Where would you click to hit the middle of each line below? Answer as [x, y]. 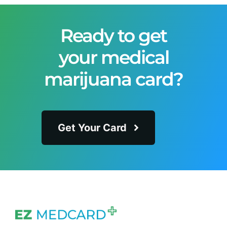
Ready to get [113, 36]
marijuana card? [113, 79]
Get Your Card [92, 128]
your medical [113, 58]
